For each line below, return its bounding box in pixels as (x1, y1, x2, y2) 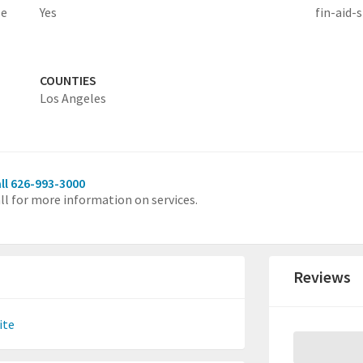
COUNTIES (39, 72, 96, 88)
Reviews (293, 267, 352, 287)
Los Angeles (39, 90, 106, 106)
